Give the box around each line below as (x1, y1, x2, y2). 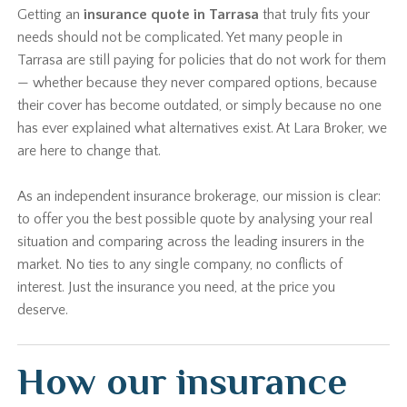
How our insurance (17, 360, 348, 402)
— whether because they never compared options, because (17, 74, 378, 91)
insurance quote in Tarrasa (84, 6, 260, 23)
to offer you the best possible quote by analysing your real (17, 211, 373, 227)
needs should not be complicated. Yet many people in (17, 29, 343, 45)
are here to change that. (17, 143, 162, 159)
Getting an (17, 6, 84, 23)
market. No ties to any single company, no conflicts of (17, 256, 343, 273)
